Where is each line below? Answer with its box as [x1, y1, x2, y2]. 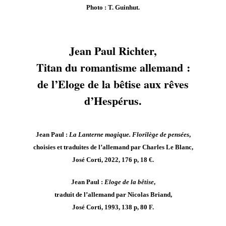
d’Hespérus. [84, 92, 142, 109]
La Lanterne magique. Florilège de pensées [69, 131, 189, 139]
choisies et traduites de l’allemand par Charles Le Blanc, [33, 143, 193, 151]
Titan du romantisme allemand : [36, 59, 190, 76]
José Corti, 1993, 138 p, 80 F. [72, 203, 154, 211]
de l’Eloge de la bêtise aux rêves [37, 76, 189, 93]
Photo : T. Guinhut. [86, 4, 140, 12]
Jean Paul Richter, [69, 42, 157, 60]
